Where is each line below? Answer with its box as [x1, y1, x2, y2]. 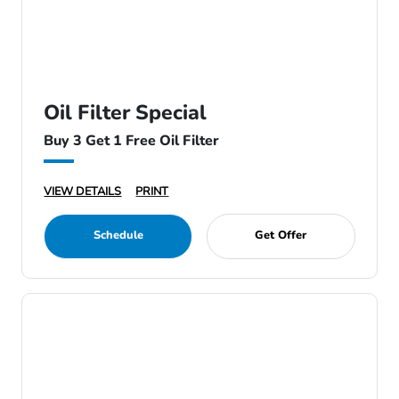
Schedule [93, 227, 143, 243]
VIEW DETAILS [44, 183, 122, 199]
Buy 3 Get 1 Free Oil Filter [44, 131, 220, 151]
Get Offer [255, 227, 307, 243]
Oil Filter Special [44, 99, 208, 126]
